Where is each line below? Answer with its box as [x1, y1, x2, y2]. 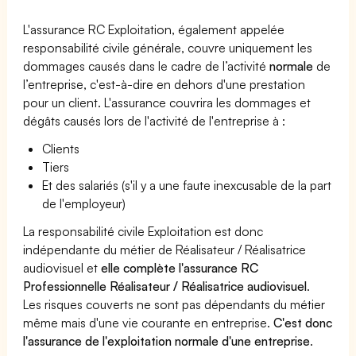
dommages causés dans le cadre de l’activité [23, 57, 270, 74]
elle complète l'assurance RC [101, 259, 259, 276]
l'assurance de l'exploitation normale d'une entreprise [23, 332, 311, 349]
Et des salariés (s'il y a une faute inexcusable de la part [42, 176, 332, 193]
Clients [42, 140, 79, 157]
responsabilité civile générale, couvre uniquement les [23, 39, 313, 56]
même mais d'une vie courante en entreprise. [23, 314, 274, 331]
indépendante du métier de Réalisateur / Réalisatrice [23, 241, 307, 257]
